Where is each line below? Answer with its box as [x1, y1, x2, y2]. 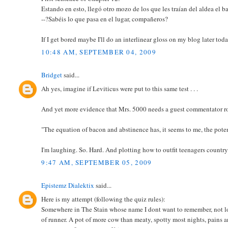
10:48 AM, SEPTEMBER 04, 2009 [41, 47, 156, 57]
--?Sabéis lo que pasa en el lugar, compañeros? [41, 14, 168, 23]
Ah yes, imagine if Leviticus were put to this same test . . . [41, 83, 198, 93]
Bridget [41, 70, 63, 80]
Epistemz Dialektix [41, 181, 95, 190]
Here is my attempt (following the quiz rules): [41, 194, 166, 204]
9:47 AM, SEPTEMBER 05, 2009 [41, 158, 152, 167]
